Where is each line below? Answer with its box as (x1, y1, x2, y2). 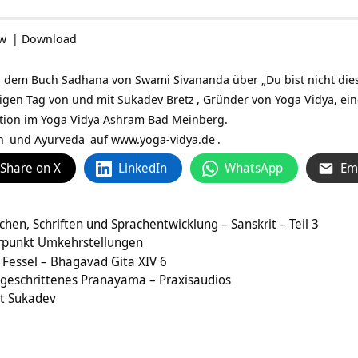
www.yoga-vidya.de (111, 131, 215, 148)
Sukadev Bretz (117, 91, 194, 108)
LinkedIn (118, 159, 167, 177)
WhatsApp (225, 159, 283, 177)
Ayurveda (34, 131, 85, 148)
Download (22, 30, 77, 47)
